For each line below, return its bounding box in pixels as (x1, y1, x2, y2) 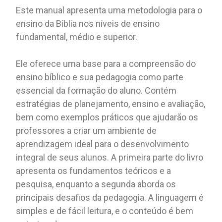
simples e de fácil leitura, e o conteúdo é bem (16, 205, 194, 216)
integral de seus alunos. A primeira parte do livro (16, 152, 204, 163)
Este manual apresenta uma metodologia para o (16, 4, 203, 15)
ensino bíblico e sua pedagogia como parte (16, 71, 184, 82)
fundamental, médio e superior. (16, 31, 138, 42)
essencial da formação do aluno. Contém (16, 85, 177, 96)
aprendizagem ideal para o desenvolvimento (16, 138, 189, 149)
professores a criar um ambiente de (16, 125, 157, 136)
